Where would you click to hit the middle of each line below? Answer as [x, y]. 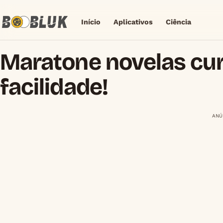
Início [91, 22]
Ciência [179, 22]
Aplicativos [133, 22]
